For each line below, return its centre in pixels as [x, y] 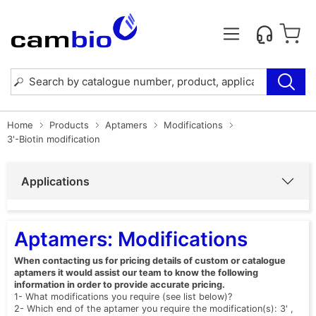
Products [69, 124]
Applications [55, 181]
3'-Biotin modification [54, 139]
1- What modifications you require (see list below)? [123, 296]
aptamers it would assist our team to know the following [136, 272]
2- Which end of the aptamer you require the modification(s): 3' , [154, 308]
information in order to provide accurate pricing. [121, 284]
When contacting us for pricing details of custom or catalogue [150, 260]
